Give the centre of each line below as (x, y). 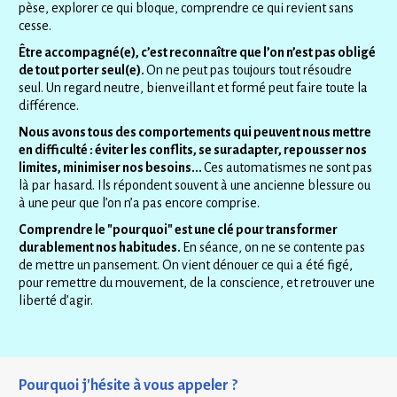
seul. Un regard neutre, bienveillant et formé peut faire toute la (194, 88)
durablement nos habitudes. (101, 248)
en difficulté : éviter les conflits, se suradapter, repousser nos (193, 150)
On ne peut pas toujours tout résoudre (249, 70)
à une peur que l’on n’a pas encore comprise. (140, 203)
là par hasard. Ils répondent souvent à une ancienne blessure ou (195, 186)
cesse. (35, 26)
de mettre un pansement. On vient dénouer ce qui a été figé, (186, 265)
